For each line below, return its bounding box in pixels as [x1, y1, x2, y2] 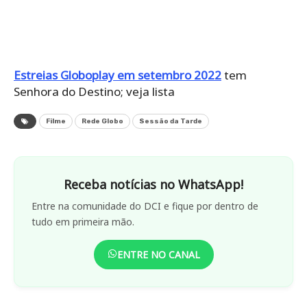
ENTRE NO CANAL [116, 247, 200, 261]
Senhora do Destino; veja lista [14, 83, 175, 99]
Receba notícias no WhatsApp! [64, 175, 243, 193]
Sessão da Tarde [139, 116, 202, 125]
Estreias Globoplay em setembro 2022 [14, 66, 221, 83]
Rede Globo [82, 116, 123, 125]
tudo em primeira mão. [32, 214, 134, 228]
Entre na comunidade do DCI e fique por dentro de [32, 199, 258, 212]
